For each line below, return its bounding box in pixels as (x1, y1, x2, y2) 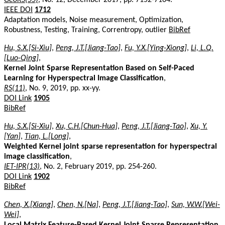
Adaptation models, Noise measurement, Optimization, (4, 16, 183, 24)
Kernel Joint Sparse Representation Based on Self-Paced (4, 64, 194, 72)
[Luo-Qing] (4, 54, 39, 62)
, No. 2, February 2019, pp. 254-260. (40, 162, 157, 171)
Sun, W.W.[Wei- (171, 200, 220, 209)
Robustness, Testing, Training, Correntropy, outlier (4, 26, 169, 34)
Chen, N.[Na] (57, 200, 98, 209)
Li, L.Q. (191, 44, 213, 52)
